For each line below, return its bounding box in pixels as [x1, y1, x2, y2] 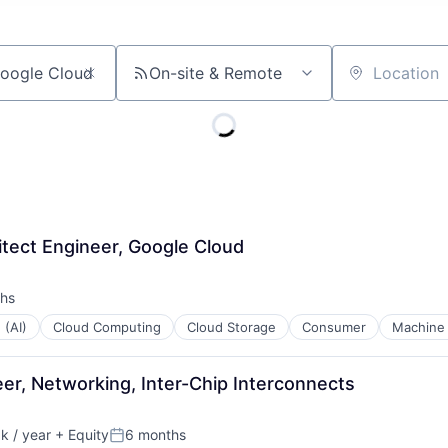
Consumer [302, 319, 366, 335]
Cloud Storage [187, 319, 276, 335]
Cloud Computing [53, 319, 161, 335]
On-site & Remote [149, 63, 282, 83]
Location [331, 71, 397, 92]
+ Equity [51, 426, 109, 443]
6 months [125, 426, 186, 443]
